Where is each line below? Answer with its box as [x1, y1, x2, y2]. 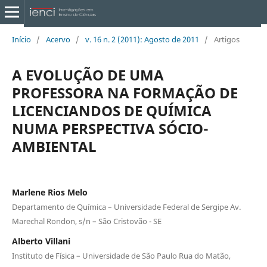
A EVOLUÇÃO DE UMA [11, 64, 164, 85]
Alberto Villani [11, 235, 70, 247]
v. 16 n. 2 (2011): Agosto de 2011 [85, 33, 199, 45]
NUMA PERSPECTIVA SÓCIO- [11, 118, 209, 138]
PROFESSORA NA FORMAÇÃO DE [11, 82, 238, 103]
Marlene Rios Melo [11, 186, 88, 198]
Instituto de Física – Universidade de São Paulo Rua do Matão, [11, 250, 231, 261]
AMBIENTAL [11, 136, 97, 156]
